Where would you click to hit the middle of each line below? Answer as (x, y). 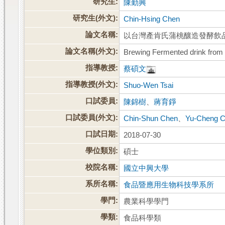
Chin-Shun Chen (151, 119)
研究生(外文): (96, 18)
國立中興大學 (146, 168)
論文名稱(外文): (92, 51)
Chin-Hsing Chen (152, 19)
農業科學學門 (146, 202)
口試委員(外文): (92, 118)
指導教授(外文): (92, 85)
